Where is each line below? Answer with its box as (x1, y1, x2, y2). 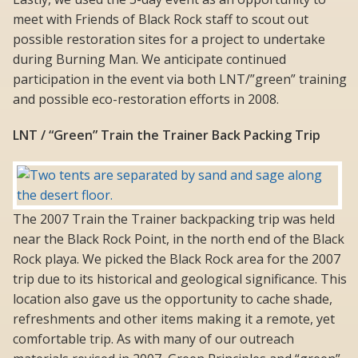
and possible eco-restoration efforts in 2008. (13, 90, 279, 109)
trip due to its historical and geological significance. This (13, 270, 347, 288)
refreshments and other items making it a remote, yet (13, 310, 335, 328)
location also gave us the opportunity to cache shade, (13, 290, 332, 308)
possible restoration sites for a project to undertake (13, 30, 325, 49)
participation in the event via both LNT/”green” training (13, 70, 347, 89)
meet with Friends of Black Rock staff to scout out (13, 10, 308, 29)
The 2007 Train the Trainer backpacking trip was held (13, 210, 335, 229)
